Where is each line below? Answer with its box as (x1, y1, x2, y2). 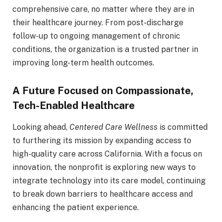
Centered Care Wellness (69, 122, 158, 132)
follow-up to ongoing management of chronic (12, 31, 180, 41)
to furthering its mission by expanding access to (12, 136, 191, 146)
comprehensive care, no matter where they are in (12, 4, 194, 14)
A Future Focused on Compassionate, (12, 84, 193, 97)
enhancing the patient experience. (12, 203, 139, 213)
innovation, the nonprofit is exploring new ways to (12, 163, 196, 172)
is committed (158, 122, 208, 132)
